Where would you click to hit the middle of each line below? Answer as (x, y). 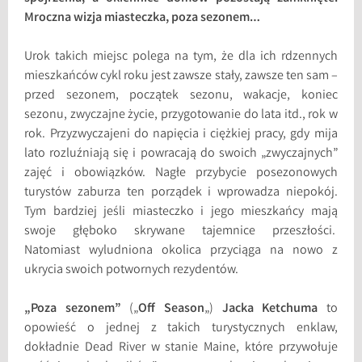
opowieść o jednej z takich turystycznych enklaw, (181, 328)
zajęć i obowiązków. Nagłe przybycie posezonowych (181, 173)
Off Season (172, 309)
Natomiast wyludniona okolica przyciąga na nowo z (181, 250)
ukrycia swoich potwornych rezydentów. (132, 270)
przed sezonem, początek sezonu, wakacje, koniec (181, 95)
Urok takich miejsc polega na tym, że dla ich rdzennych (181, 57)
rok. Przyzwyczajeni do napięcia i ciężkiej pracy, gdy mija (181, 134)
